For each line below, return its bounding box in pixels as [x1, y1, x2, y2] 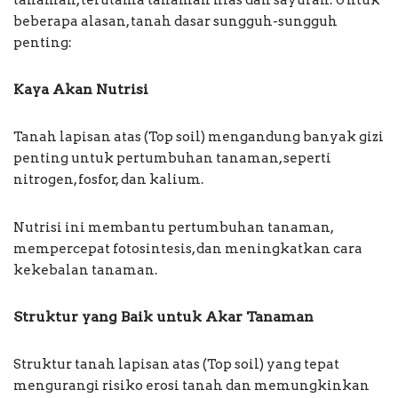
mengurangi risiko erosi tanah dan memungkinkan [13, 378, 370, 394]
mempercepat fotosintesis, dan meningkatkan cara [13, 241, 362, 258]
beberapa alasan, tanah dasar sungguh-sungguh [13, 13, 338, 30]
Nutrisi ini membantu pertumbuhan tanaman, [13, 219, 333, 236]
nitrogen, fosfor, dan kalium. [13, 171, 203, 188]
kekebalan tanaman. [13, 262, 157, 279]
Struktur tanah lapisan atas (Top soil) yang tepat [13, 356, 339, 373]
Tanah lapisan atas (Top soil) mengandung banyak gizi [13, 129, 384, 146]
